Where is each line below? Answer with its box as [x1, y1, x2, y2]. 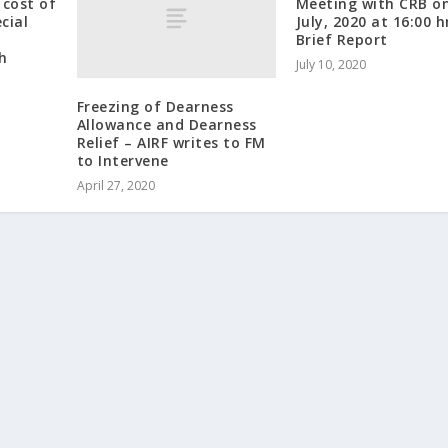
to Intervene [76, 150, 169, 170]
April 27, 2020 [76, 176, 155, 194]
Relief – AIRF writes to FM [76, 132, 266, 152]
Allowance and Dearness [76, 114, 257, 134]
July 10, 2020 [295, 55, 366, 73]
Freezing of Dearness [76, 96, 234, 116]
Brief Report [295, 29, 388, 49]
